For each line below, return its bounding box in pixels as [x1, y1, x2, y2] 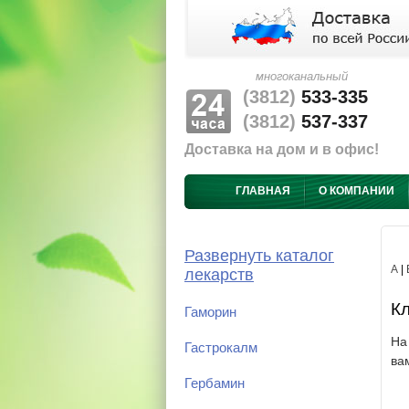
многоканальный [255, 69, 348, 83]
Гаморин [184, 305, 236, 320]
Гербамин [184, 375, 245, 391]
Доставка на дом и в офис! [184, 142, 379, 157]
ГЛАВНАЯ [236, 184, 290, 197]
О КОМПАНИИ [319, 184, 394, 197]
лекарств [184, 265, 254, 284]
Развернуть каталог [184, 246, 334, 265]
